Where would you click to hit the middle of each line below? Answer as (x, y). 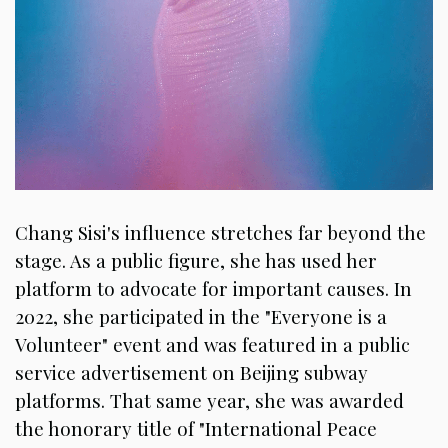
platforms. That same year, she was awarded (209, 400)
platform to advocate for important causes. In (213, 288)
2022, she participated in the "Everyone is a (201, 316)
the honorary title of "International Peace (196, 428)
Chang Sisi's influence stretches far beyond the (220, 232)
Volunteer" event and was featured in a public (212, 344)
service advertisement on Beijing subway (191, 372)
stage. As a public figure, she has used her (196, 260)
